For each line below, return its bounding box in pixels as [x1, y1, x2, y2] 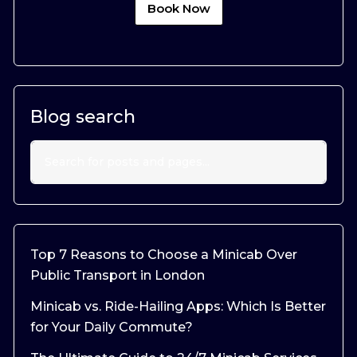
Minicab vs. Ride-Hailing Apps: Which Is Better [30, 298, 326, 314]
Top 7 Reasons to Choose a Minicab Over [30, 246, 297, 262]
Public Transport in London [30, 267, 205, 283]
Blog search [30, 105, 135, 127]
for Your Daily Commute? [30, 319, 193, 335]
